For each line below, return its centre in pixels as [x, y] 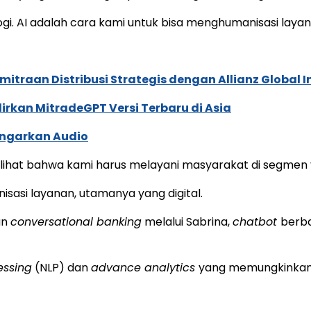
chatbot [257, 221]
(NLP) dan [61, 267]
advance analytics [145, 267]
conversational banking [76, 221]
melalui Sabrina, [187, 221]
